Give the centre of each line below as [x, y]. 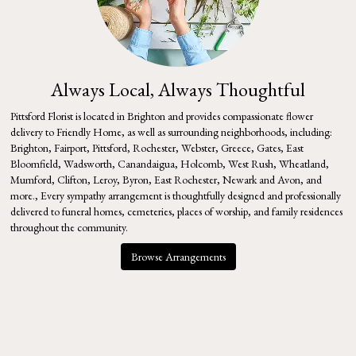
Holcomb [201, 163]
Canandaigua [146, 163]
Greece [236, 147]
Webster [198, 147]
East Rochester [186, 179]
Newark [240, 179]
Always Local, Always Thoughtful [178, 89]
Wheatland [302, 163]
